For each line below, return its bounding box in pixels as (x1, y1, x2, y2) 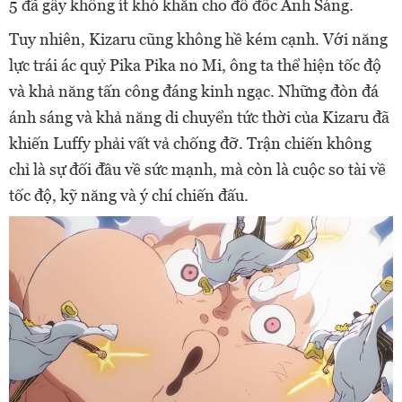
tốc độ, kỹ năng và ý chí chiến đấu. (9, 186, 249, 205)
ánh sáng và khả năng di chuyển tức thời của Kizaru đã (9, 108, 389, 127)
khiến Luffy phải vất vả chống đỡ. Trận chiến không (9, 134, 371, 153)
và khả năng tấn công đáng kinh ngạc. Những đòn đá (9, 82, 379, 100)
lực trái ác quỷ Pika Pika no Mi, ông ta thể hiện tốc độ (9, 56, 381, 74)
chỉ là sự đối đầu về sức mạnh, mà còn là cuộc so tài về (9, 160, 386, 179)
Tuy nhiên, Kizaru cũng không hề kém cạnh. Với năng (9, 30, 388, 48)
